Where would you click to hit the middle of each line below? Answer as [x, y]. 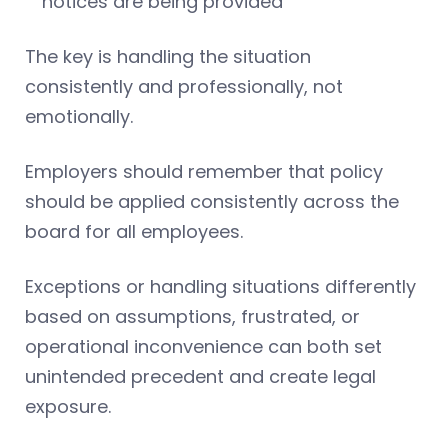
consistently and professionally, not [184, 87]
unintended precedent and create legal [200, 377]
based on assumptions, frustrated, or [192, 317]
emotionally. [79, 117]
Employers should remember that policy [204, 172]
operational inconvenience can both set [203, 347]
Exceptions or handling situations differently [220, 287]
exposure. [68, 407]
